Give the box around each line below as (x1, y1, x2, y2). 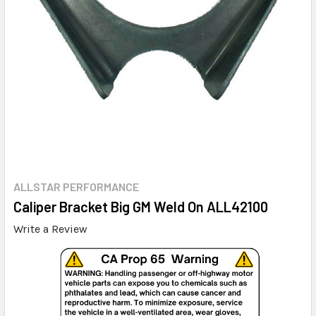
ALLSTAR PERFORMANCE (13, 179, 139, 193)
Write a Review (13, 221, 87, 236)
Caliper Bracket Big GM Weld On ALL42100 (13, 197, 268, 215)
